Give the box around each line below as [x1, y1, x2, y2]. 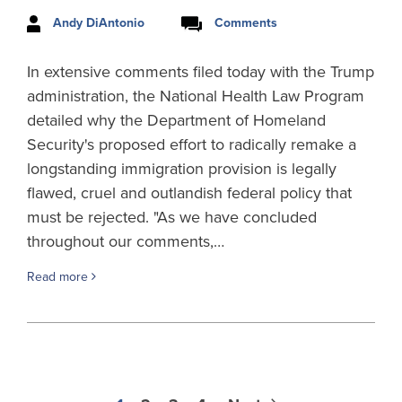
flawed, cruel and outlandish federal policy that [27, 182, 352, 203]
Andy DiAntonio [53, 15, 144, 31]
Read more [27, 268, 92, 284]
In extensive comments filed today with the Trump [27, 61, 374, 82]
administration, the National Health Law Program [27, 85, 364, 106]
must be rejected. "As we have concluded [27, 206, 317, 227]
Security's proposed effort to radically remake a [27, 134, 356, 154]
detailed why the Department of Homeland [27, 109, 326, 130]
